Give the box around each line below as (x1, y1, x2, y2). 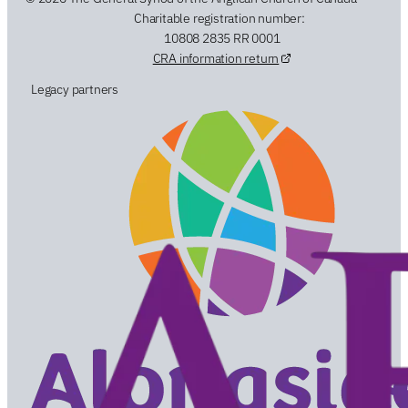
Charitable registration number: (134, 9, 305, 26)
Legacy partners (31, 80, 118, 97)
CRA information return (152, 49, 280, 66)
